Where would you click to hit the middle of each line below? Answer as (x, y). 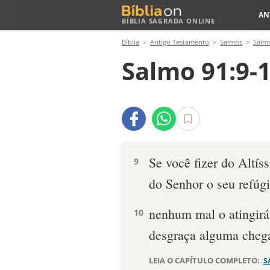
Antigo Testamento (180, 42)
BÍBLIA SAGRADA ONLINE (168, 21)
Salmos (231, 42)
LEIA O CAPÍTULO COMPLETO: (205, 260)
